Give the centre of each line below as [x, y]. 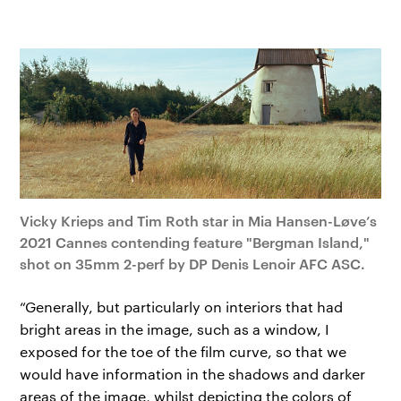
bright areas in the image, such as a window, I [175, 329]
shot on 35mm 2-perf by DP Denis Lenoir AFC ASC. [193, 264]
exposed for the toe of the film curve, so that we [183, 352]
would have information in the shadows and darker [193, 374]
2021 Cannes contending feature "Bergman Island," [195, 242]
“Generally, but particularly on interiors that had [182, 307]
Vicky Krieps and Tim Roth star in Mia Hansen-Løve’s [199, 221]
